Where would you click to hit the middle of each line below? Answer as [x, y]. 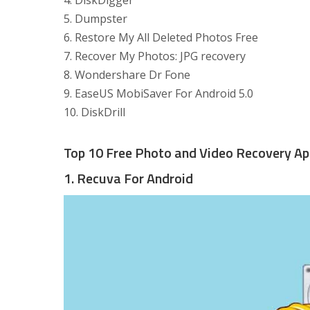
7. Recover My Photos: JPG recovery [155, 56]
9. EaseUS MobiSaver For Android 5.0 [158, 94]
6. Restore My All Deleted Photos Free [161, 38]
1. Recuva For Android [128, 179]
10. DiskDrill [94, 112]
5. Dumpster [95, 19]
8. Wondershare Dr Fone [127, 75]
